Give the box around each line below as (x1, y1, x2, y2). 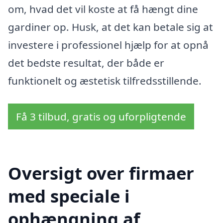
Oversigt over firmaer (8, 161, 194, 185)
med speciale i (8, 184, 130, 208)
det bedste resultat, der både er (8, 56, 164, 70)
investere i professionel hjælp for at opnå (8, 38, 209, 52)
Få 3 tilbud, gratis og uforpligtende (16, 110, 186, 124)
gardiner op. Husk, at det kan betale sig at (8, 20, 213, 34)
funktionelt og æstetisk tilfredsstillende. (8, 74, 202, 88)
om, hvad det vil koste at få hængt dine (8, 2, 198, 16)
